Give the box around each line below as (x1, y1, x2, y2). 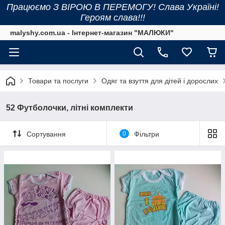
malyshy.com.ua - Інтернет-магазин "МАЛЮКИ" (10, 29, 174, 37)
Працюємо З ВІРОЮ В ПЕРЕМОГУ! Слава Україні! (6, 2, 219, 12)
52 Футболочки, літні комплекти (6, 103, 133, 112)
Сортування (27, 130, 66, 138)
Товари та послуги (28, 77, 88, 85)
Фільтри (134, 130, 159, 138)
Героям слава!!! (80, 13, 145, 23)
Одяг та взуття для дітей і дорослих (101, 77, 218, 85)
